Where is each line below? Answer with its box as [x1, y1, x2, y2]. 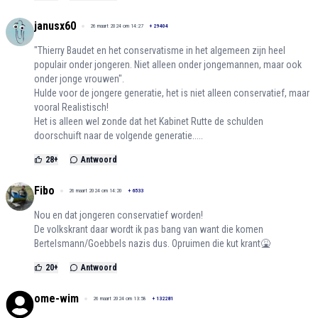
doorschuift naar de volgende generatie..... [34, 130, 203, 142]
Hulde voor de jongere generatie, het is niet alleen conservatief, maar [34, 87, 309, 99]
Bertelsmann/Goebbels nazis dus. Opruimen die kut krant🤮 [34, 238, 270, 250]
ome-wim [34, 292, 79, 306]
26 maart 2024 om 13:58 [93, 295, 146, 302]
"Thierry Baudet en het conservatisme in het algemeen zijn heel [34, 45, 285, 57]
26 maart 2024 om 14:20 [69, 187, 122, 194]
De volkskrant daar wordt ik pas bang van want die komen [34, 224, 263, 236]
